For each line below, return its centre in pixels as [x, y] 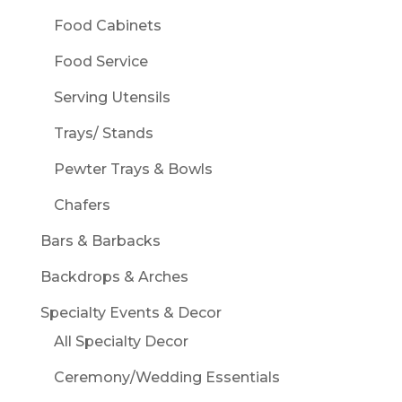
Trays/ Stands [103, 134]
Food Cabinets [107, 26]
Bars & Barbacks [100, 241]
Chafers [82, 205]
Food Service [100, 62]
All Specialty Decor [121, 342]
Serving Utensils [112, 98]
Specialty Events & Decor [131, 313]
